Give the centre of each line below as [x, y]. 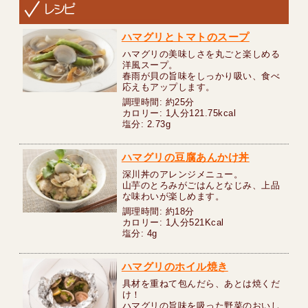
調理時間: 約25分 [158, 102]
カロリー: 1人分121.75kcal [179, 113]
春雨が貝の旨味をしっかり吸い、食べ [201, 76]
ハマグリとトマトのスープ [185, 37]
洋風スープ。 [150, 65]
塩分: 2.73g [146, 124]
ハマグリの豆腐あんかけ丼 [185, 157]
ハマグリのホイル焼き [175, 267]
